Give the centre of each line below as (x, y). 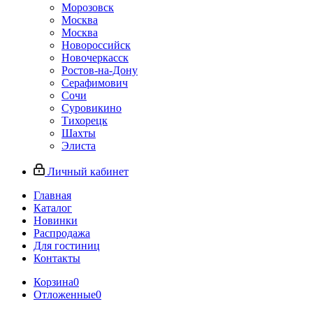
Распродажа (62, 233)
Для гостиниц (67, 246)
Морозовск (88, 7)
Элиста (79, 146)
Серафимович (95, 83)
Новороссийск (96, 45)
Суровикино (92, 108)
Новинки (56, 220)
